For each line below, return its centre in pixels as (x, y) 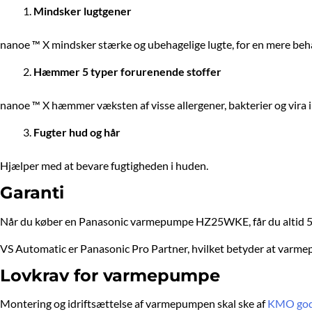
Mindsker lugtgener (83, 10)
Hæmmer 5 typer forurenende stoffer (127, 71)
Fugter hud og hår (77, 132)
